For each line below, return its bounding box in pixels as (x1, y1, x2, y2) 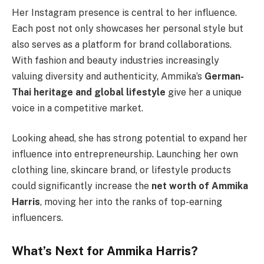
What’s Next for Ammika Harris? (12, 244, 198, 259)
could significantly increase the (12, 180, 151, 192)
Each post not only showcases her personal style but (12, 22, 243, 34)
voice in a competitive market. (12, 102, 143, 114)
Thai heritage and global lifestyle (12, 86, 166, 98)
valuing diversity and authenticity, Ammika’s (12, 70, 204, 82)
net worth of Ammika (151, 180, 248, 192)
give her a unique (166, 86, 242, 98)
